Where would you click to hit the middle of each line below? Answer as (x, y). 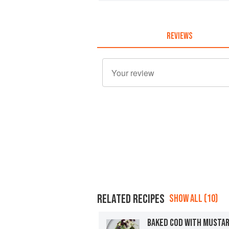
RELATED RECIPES (131, 199)
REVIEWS (179, 36)
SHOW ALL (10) (193, 198)
